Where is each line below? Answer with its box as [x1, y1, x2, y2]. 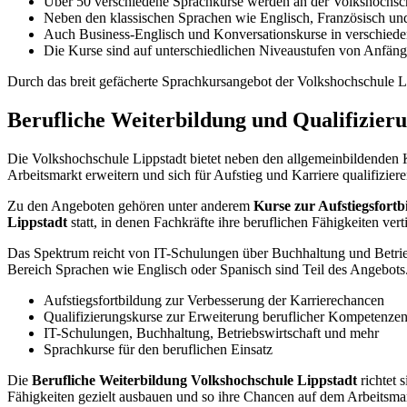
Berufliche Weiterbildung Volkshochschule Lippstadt [32, 372, 357, 388]
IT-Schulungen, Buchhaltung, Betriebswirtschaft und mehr [44, 324, 379, 341]
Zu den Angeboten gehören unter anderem [7, 197, 253, 213]
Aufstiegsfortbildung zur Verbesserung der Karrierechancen [44, 292, 384, 308]
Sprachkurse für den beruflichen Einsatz [44, 341, 273, 357]
